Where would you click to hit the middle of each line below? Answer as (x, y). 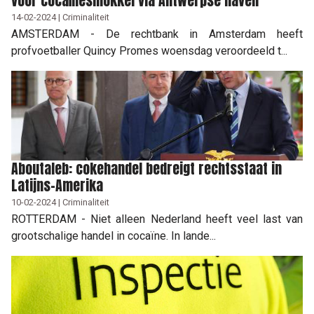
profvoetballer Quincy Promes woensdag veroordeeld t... (149, 50)
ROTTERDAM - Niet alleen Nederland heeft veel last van (157, 219)
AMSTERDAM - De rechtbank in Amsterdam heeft (157, 34)
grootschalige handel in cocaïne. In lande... (114, 235)
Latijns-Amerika (57, 185)
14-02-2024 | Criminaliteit (60, 17)
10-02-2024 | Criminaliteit (60, 202)
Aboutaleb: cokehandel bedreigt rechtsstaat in (146, 168)
